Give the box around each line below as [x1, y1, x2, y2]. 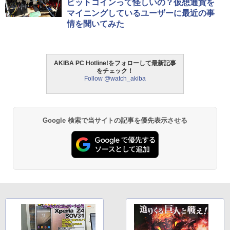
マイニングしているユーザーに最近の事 [67, 8, 215, 17]
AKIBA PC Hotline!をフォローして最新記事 [54, 59, 176, 67]
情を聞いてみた [67, 19, 124, 28]
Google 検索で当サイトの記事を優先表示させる [42, 116, 188, 124]
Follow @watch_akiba [84, 74, 146, 82]
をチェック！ [97, 67, 133, 74]
